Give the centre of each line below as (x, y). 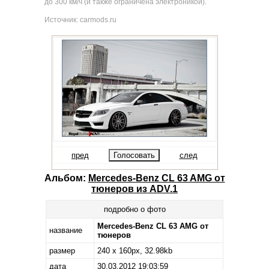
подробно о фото (134, 209)
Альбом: (66, 178)
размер (62, 251)
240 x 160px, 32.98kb (135, 251)
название (66, 230)
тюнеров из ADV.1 (134, 189)
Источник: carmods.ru (80, 20)
